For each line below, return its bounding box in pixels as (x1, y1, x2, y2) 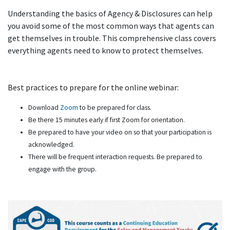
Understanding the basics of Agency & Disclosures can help (8, 8, 213, 18)
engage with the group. (28, 165, 97, 174)
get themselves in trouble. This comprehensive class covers (8, 33, 216, 43)
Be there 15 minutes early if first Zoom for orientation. (28, 116, 185, 124)
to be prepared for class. (78, 103, 151, 112)
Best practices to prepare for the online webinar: (8, 82, 179, 92)
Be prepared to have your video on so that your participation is (28, 128, 212, 137)
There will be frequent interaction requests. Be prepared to (28, 152, 202, 161)
